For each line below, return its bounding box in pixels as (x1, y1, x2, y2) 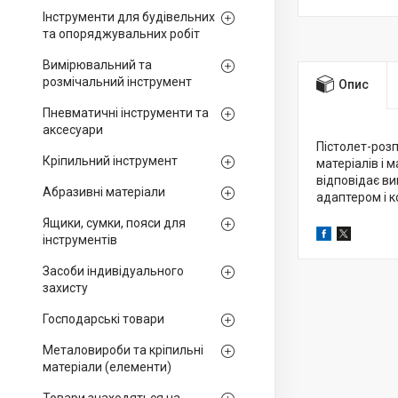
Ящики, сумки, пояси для (43, 216, 186, 230)
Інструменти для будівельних (43, 10, 215, 24)
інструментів (43, 233, 117, 247)
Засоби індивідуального (43, 264, 184, 278)
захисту (43, 281, 88, 295)
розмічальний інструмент (43, 75, 192, 89)
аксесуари (43, 123, 103, 137)
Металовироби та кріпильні (43, 343, 203, 357)
